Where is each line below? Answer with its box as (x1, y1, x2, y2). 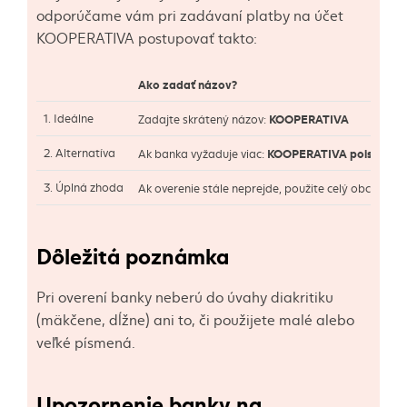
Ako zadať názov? (138, 75, 237, 92)
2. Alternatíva (44, 144, 115, 161)
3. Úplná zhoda (44, 179, 124, 195)
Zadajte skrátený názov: (138, 111, 269, 127)
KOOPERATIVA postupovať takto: (36, 27, 257, 47)
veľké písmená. (36, 332, 135, 352)
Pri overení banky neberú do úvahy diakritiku (36, 286, 333, 306)
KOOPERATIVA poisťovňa (267, 144, 404, 161)
